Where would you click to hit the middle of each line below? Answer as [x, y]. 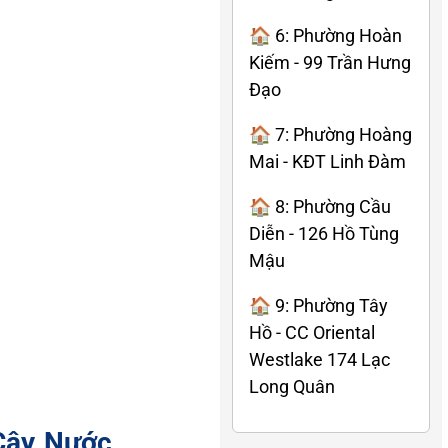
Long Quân [292, 386]
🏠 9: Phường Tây [318, 305]
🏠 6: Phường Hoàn [325, 35]
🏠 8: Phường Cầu [320, 206]
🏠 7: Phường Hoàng [330, 134]
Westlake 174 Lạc [319, 359]
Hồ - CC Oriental [312, 332]
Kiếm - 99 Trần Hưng [330, 62]
